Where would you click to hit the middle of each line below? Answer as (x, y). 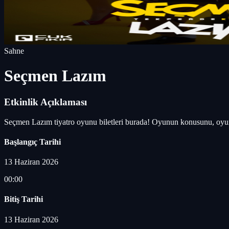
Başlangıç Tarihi (32, 142)
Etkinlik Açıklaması (45, 102)
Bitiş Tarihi (24, 199)
